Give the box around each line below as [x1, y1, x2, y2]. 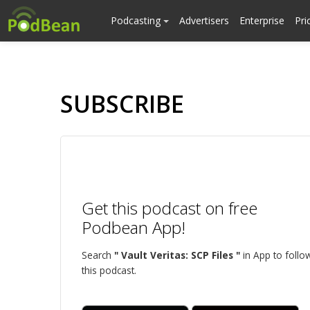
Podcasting [111, 14, 163, 27]
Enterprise [239, 14, 284, 27]
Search [82, 248, 114, 262]
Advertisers [179, 14, 229, 27]
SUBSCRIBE [60, 88, 184, 120]
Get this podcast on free [82, 197, 257, 219]
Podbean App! [82, 216, 185, 239]
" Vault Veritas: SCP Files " [114, 248, 240, 262]
